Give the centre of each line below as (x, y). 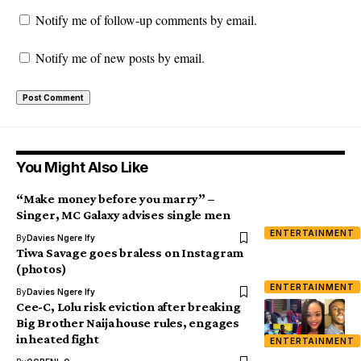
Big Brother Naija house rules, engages (128, 323)
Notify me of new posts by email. (120, 58)
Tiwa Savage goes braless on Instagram (130, 253)
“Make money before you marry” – (115, 199)
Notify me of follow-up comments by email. (146, 20)
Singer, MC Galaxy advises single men (123, 215)
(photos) (41, 269)
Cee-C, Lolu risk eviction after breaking (129, 307)
